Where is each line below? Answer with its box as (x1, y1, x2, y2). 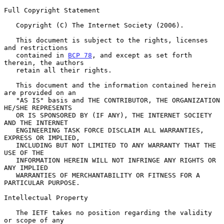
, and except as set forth (92, 51, 192, 59)
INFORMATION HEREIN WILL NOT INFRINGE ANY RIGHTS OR (4, 156, 16, 164)
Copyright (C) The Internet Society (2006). (4, 21, 16, 29)
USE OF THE (4, 148, 44, 156)
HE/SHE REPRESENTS (4, 103, 72, 111)
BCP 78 (68, 51, 92, 59)
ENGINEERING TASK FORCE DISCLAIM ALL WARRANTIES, (4, 126, 16, 134)
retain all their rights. (4, 66, 16, 74)
